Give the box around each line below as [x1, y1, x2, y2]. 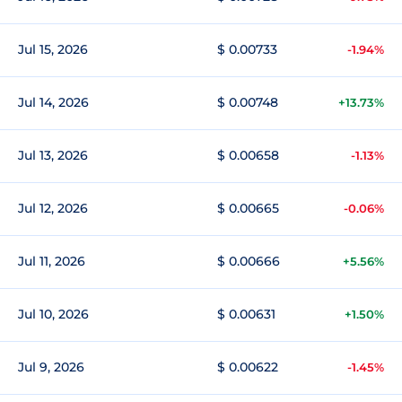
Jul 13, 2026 [18, 147, 88, 163]
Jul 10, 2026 [18, 306, 89, 322]
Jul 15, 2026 [18, 41, 88, 57]
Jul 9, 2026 [18, 359, 84, 375]
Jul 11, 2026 [18, 253, 85, 269]
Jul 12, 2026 [18, 200, 88, 216]
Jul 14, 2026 [18, 94, 89, 110]
